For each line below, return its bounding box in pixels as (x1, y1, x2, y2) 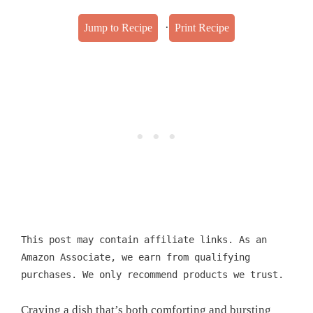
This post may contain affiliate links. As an (21, 234, 267, 245)
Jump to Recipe (84, 22, 152, 34)
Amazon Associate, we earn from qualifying (21, 252, 250, 263)
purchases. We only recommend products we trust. (21, 269, 284, 280)
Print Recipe (175, 22, 229, 34)
